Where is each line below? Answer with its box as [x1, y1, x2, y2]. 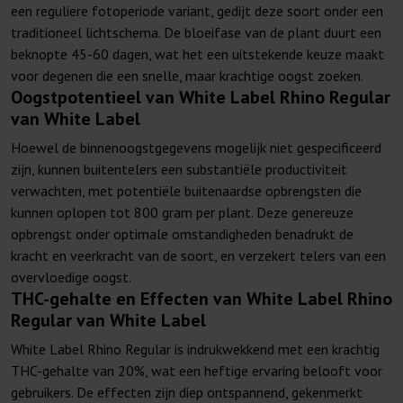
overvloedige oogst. [11, 268, 131, 287]
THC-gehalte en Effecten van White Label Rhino [11, 287, 392, 311]
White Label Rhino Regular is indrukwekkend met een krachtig [11, 340, 380, 359]
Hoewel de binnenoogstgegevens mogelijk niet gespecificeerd [11, 139, 381, 157]
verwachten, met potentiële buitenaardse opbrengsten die [11, 182, 362, 201]
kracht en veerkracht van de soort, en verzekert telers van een [11, 246, 386, 265]
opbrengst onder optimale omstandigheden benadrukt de [11, 225, 354, 244]
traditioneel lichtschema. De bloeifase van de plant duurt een [11, 23, 381, 42]
